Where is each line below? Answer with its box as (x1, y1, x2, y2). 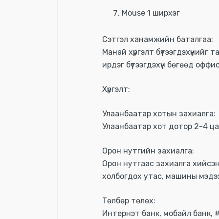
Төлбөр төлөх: (102, 196, 155, 205)
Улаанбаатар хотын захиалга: (102, 109, 216, 118)
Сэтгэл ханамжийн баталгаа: (102, 34, 213, 44)
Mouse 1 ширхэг (122, 8, 180, 18)
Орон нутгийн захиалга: (102, 146, 194, 155)
